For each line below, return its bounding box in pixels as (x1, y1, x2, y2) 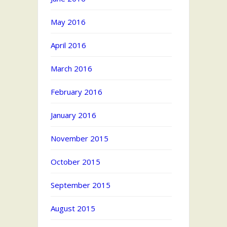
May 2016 (51, 17, 86, 27)
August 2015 (51, 203, 95, 214)
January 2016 (51, 110, 96, 121)
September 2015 (51, 180, 110, 191)
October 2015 (51, 157, 100, 167)
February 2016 (51, 87, 102, 97)
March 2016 (51, 63, 92, 74)
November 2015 (51, 133, 108, 144)
